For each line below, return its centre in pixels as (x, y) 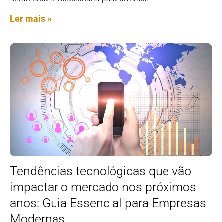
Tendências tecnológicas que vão (101, 171)
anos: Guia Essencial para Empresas (108, 203)
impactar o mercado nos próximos (103, 187)
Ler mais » (31, 18)
